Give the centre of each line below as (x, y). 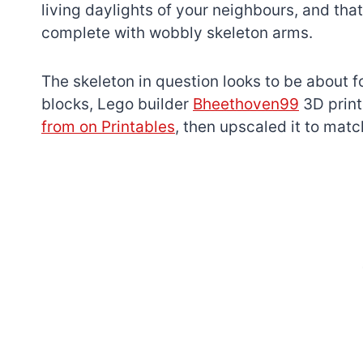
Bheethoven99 (246, 104)
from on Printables (108, 126)
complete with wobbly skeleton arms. (177, 32)
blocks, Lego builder (117, 104)
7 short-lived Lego (289, 229)
